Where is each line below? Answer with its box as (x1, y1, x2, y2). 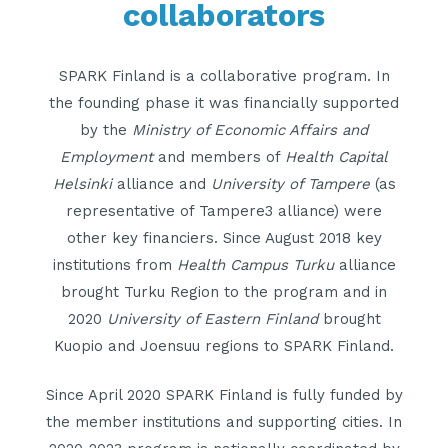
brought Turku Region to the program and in (61, 282, 387, 301)
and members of (153, 147, 285, 166)
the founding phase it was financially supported (49, 93, 399, 112)
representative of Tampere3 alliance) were (66, 201, 382, 220)
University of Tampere (210, 174, 370, 193)
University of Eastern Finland (106, 309, 318, 328)
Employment (60, 147, 153, 166)
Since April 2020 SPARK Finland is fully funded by (45, 386, 403, 405)
